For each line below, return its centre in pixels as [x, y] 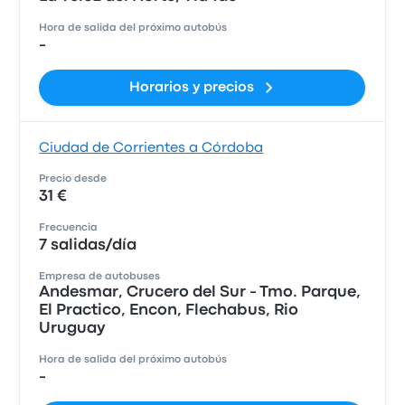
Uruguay [73, 329]
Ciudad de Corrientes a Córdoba [151, 148]
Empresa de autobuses [100, 277]
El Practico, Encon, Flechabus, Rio [169, 311]
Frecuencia [69, 228]
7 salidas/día [88, 245]
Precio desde [73, 179]
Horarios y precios [191, 88]
